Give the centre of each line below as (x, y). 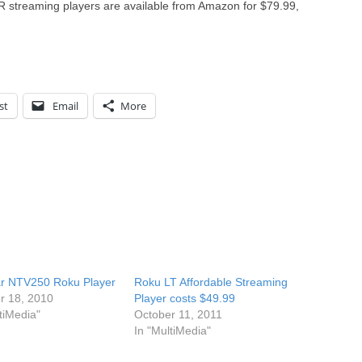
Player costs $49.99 (185, 298)
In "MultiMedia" (173, 330)
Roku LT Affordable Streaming (211, 282)
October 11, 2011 (179, 314)
